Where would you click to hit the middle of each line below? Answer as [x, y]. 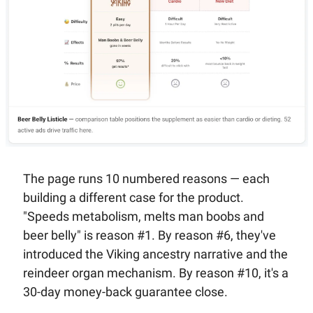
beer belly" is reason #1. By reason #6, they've [149, 235]
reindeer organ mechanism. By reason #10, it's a [155, 273]
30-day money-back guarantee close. [125, 292]
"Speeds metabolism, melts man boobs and [143, 217]
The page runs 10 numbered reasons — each [146, 179]
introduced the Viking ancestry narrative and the [155, 254]
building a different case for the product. [133, 198]
